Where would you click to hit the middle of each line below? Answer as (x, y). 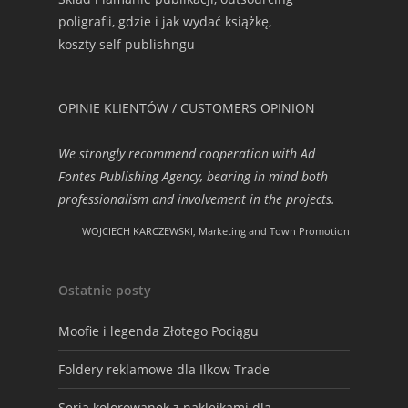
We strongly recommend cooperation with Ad (187, 153)
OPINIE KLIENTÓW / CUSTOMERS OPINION (187, 108)
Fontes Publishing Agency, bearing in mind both (193, 176)
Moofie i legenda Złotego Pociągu (158, 331)
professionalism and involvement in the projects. (197, 199)
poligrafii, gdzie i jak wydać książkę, (165, 21)
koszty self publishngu (127, 44)
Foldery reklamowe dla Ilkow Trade (164, 369)
